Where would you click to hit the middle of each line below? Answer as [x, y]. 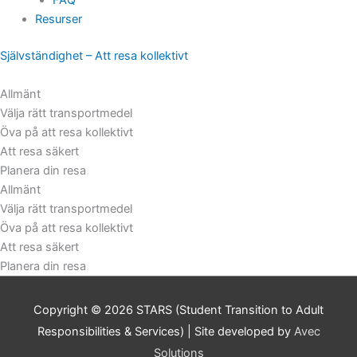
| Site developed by [239, 331]
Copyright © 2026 [85, 310]
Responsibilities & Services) [110, 331]
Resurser [58, 19]
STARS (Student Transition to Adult [230, 310]
